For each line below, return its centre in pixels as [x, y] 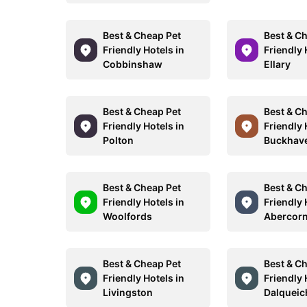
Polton [118, 140]
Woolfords [127, 216]
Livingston [128, 292]
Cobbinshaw [133, 64]
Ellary [278, 64]
